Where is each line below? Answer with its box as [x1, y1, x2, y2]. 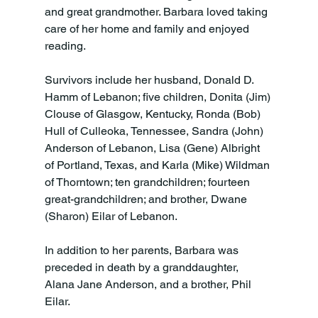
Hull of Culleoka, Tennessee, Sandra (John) [44, 124, 266, 138]
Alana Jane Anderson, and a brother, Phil [44, 277, 254, 291]
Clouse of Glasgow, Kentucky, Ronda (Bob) [44, 106, 263, 121]
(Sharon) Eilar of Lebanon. [44, 209, 177, 223]
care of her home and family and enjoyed [44, 21, 252, 35]
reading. [44, 38, 86, 53]
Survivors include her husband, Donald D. [44, 72, 256, 87]
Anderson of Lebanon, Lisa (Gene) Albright [44, 141, 263, 155]
